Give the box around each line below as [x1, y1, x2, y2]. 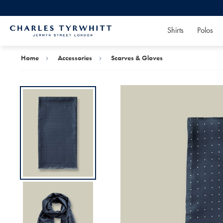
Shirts [167, 25, 184, 35]
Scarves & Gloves [111, 53, 163, 62]
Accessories [58, 53, 92, 62]
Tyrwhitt [9, 44, 24, 51]
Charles [9, 38, 24, 45]
